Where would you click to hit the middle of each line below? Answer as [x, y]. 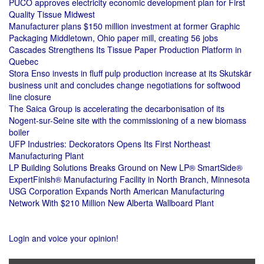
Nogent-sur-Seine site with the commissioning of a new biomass [128, 120]
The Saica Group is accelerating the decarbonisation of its [117, 108]
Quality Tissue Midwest [52, 14]
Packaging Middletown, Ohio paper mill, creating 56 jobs [113, 38]
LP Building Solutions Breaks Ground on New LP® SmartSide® [126, 167]
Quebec [24, 61]
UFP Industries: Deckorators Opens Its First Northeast [110, 144]
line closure [30, 97]
